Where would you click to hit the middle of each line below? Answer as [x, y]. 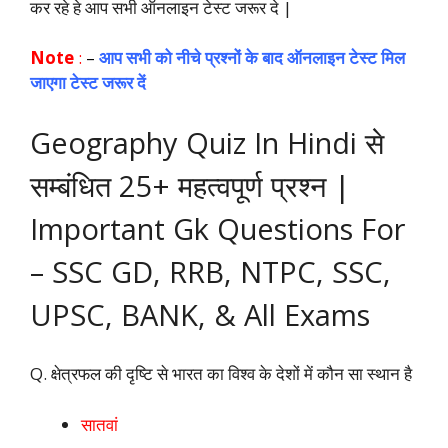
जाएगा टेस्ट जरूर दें [88, 83]
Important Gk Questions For [217, 228]
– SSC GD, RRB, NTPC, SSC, [210, 271]
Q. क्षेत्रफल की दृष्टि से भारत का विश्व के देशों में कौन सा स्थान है [221, 374]
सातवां [99, 424]
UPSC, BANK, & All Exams [200, 314]
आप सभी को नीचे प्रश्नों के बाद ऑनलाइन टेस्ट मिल [252, 58]
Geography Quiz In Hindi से [207, 142]
